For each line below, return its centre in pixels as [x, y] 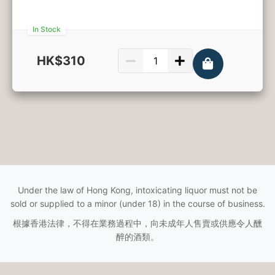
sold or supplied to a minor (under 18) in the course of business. [137, 203]
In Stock [47, 29]
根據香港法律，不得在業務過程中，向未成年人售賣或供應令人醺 [137, 223]
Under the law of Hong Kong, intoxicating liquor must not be [137, 190]
